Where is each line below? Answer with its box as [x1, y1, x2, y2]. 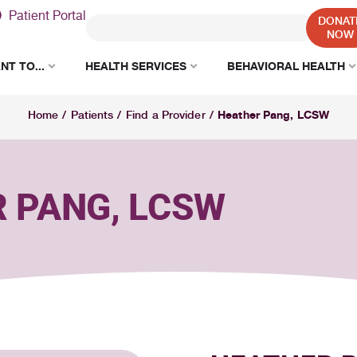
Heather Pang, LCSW [218, 108, 330, 121]
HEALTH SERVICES [85, 59, 186, 73]
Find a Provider [126, 108, 206, 121]
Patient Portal [9, 7, 86, 23]
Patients [70, 108, 114, 121]
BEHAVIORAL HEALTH [227, 59, 345, 73]
